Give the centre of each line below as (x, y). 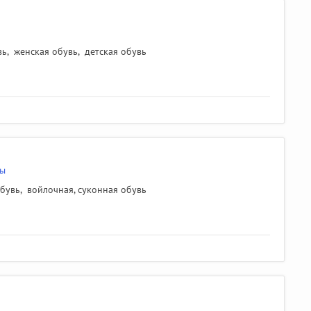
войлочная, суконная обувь (87, 190)
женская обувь (46, 51)
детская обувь (116, 51)
